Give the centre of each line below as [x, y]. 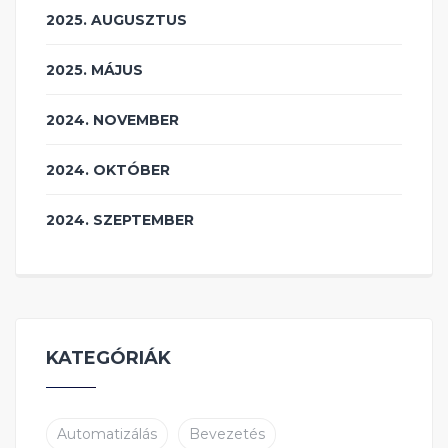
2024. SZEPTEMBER [120, 220]
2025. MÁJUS [94, 70]
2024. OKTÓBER [108, 170]
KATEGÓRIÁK [108, 358]
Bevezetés [227, 434]
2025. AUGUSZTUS [116, 20]
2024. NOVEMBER [112, 120]
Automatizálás [107, 434]
